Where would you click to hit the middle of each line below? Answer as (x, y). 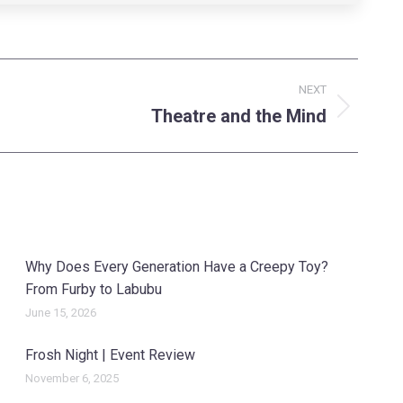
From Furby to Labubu (94, 289)
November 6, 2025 (72, 378)
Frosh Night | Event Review (111, 355)
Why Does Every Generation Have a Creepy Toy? (177, 267)
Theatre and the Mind (239, 116)
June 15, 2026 (61, 313)
